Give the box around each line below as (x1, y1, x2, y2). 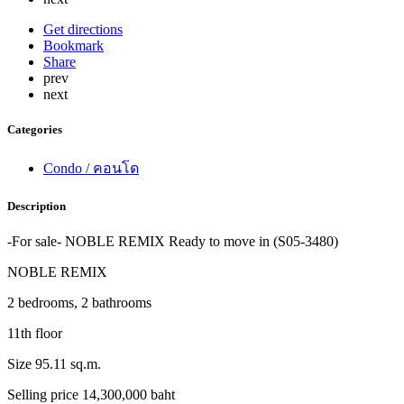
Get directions (43, 21, 123, 37)
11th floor (7, 326, 62, 342)
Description (7, 199, 66, 214)
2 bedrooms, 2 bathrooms (7, 295, 151, 311)
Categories (7, 122, 62, 136)
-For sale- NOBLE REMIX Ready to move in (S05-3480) (7, 234, 338, 250)
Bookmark (43, 37, 104, 53)
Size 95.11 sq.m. (7, 356, 101, 372)
